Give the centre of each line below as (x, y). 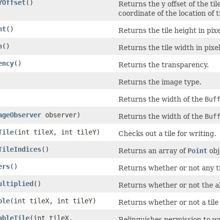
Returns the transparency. (164, 65)
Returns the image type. (160, 82)
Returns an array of (153, 151)
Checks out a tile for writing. (167, 133)
